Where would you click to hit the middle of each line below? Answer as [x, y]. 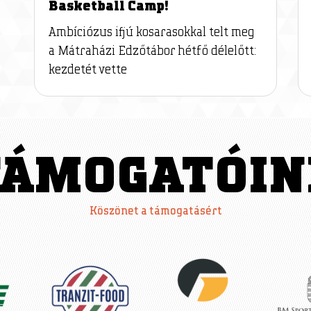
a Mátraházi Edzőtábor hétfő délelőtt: [152, 52]
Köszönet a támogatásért [155, 212]
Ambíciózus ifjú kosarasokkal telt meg [151, 33]
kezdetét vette [87, 70]
